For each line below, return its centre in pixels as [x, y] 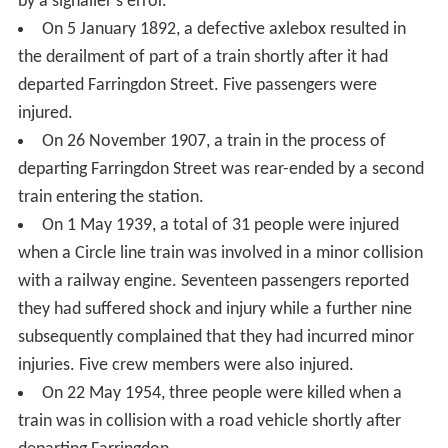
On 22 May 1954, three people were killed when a [221, 393]
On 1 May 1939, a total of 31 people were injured [220, 225]
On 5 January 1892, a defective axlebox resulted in [223, 29]
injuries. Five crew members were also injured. [185, 365]
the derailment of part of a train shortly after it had [202, 57]
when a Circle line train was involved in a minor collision [220, 253]
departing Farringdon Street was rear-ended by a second [220, 169]
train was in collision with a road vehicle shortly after [209, 421]
